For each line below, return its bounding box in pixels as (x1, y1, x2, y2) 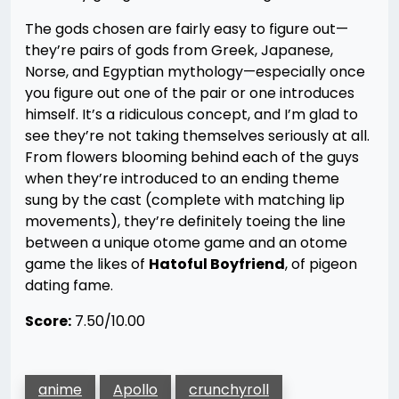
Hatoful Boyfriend (149, 254, 285, 274)
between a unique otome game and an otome (25, 232, 347, 253)
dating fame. (25, 275, 113, 296)
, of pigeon (285, 254, 357, 274)
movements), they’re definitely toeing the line (25, 211, 346, 232)
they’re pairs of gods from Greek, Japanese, (25, 40, 333, 61)
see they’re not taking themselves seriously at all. (25, 126, 370, 146)
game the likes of (25, 254, 149, 274)
